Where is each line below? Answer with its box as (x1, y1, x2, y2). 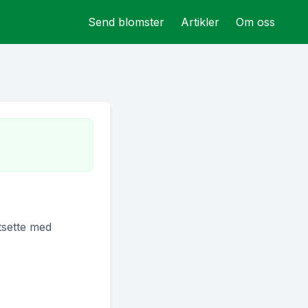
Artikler (181, 14, 219, 29)
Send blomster (88, 14, 164, 29)
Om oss (236, 14, 275, 29)
